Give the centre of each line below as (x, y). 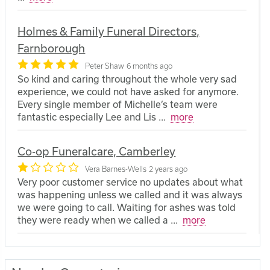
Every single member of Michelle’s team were (118, 104)
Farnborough (52, 48)
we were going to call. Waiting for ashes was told (127, 208)
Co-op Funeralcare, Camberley (97, 152)
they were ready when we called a (93, 220)
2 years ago (168, 169)
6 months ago (150, 65)
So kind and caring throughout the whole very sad (127, 79)
